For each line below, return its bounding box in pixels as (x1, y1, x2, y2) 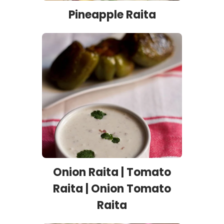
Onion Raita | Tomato (53, 164, 171, 180)
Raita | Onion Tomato (53, 181, 171, 197)
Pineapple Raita (68, 7, 156, 23)
